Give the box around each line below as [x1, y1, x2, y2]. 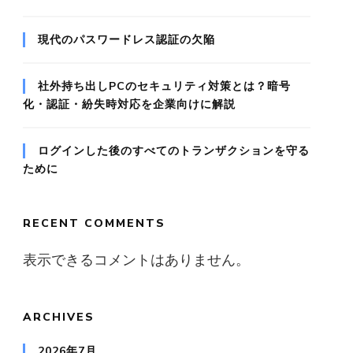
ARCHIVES [23, 310, 95, 325]
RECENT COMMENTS [23, 216, 165, 232]
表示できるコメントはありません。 [23, 251, 250, 270]
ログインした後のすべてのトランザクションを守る [38, 143, 310, 159]
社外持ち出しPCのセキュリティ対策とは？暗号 [38, 79, 291, 95]
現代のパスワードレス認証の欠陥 [38, 32, 215, 48]
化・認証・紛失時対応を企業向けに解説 [23, 97, 236, 113]
